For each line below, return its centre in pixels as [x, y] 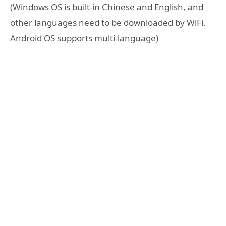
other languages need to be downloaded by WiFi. [108, 23]
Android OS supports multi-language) [84, 38]
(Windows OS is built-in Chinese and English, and [107, 7]
